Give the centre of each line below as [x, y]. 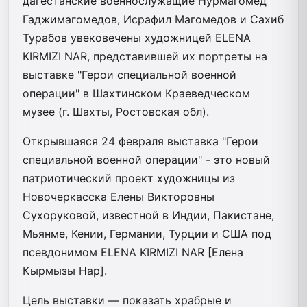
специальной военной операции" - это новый [146, 159]
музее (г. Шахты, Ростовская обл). [118, 111]
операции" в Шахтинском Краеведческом [136, 93]
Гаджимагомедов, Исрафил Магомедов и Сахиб [153, 19]
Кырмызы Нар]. [66, 270]
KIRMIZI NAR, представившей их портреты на [145, 56]
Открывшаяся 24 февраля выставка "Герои [140, 141]
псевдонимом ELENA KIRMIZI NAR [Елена [133, 252]
